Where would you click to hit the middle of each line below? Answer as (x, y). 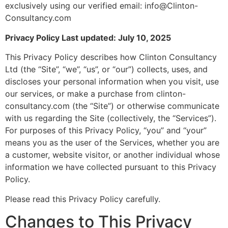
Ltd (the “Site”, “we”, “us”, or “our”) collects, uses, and (106, 69)
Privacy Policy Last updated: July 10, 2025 (88, 37)
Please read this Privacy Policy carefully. (83, 199)
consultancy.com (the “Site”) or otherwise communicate (112, 106)
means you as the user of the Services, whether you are (112, 143)
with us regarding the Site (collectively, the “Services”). (111, 118)
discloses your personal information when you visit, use (112, 82)
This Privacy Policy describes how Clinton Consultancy (111, 57)
